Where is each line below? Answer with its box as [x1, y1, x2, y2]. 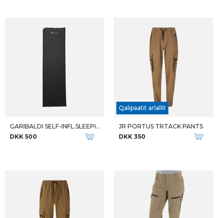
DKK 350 [119, 133, 145, 140]
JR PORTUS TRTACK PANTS [119, 123, 203, 130]
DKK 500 [10, 133, 37, 140]
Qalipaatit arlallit [119, 104, 166, 111]
